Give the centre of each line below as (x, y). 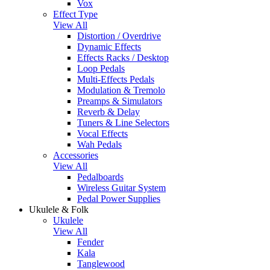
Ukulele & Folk (59, 209)
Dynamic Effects (109, 46)
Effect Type (75, 14)
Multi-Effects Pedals (116, 79)
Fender (90, 242)
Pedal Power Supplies (119, 198)
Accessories (76, 155)
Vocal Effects (102, 133)
